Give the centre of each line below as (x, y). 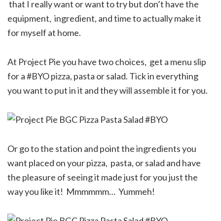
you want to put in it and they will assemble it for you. (108, 90)
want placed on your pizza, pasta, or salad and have (104, 163)
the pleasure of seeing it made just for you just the (103, 177)
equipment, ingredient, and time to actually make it (104, 18)
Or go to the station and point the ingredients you (102, 148)
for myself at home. (44, 32)
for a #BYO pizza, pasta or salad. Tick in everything (103, 76)
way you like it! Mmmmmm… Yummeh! (81, 191)
